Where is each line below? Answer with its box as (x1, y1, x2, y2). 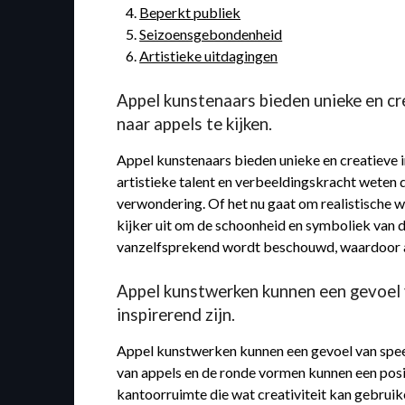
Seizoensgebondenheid (139, 25, 283, 43)
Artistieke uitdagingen (139, 47, 278, 65)
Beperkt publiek (139, 4, 241, 22)
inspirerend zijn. (117, 305, 236, 325)
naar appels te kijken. (117, 114, 273, 135)
